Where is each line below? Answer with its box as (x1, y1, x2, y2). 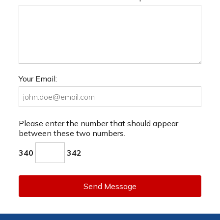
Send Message (83, 181, 137, 192)
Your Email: (19, 74, 57, 84)
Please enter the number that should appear (19, 118, 178, 128)
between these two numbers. (19, 128, 125, 138)
